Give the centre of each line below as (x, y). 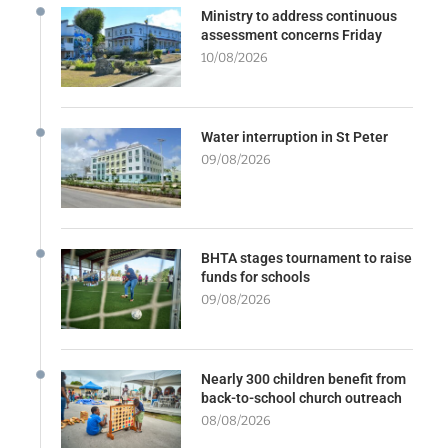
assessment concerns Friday (291, 34)
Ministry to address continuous (299, 15)
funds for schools (255, 276)
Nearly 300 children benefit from (303, 378)
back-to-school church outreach (301, 397)
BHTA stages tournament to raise (306, 257)
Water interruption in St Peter (294, 136)
